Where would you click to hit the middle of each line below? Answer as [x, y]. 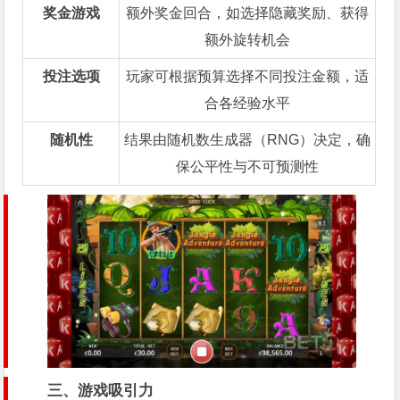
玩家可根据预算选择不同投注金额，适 [248, 76]
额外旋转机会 [248, 39]
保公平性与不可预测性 [248, 166]
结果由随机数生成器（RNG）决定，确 [248, 139]
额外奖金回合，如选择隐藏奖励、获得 [248, 12]
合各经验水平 [248, 103]
